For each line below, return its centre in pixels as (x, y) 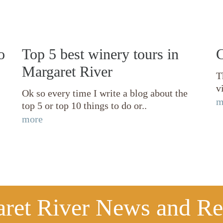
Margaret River (67, 71)
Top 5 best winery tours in (100, 54)
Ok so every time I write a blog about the (105, 93)
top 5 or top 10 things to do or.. (84, 106)
